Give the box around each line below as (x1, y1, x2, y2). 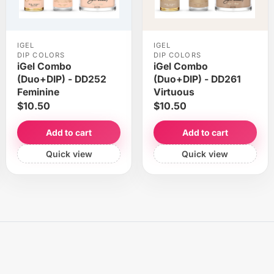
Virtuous (153, 86, 194, 98)
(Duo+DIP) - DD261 (153, 73, 241, 86)
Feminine (17, 86, 59, 98)
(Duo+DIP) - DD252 (17, 73, 106, 86)
